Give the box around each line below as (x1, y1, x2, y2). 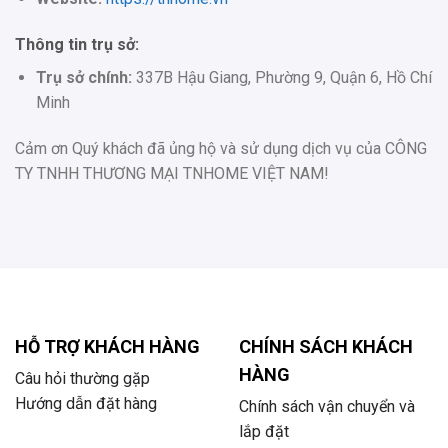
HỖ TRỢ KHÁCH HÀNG (15, 336, 200, 358)
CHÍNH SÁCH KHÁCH (239, 336, 413, 358)
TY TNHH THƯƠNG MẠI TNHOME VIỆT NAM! (15, 163, 329, 183)
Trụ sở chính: (35, 68, 132, 88)
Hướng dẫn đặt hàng (15, 394, 157, 414)
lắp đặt (239, 422, 289, 442)
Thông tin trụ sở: (15, 35, 139, 55)
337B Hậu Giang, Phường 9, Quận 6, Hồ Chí (131, 68, 432, 88)
